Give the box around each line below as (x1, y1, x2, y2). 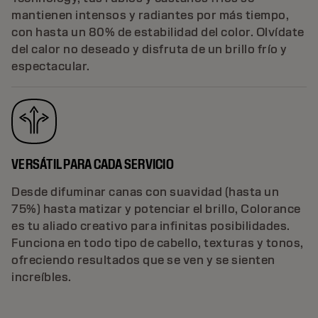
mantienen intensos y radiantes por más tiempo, (11, 7, 289, 23)
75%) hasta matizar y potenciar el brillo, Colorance (11, 201, 301, 216)
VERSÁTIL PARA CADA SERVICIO (11, 155, 174, 172)
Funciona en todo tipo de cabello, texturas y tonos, (11, 235, 304, 251)
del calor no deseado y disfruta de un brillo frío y (11, 41, 287, 57)
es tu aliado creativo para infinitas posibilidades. (11, 218, 290, 234)
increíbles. (11, 269, 72, 285)
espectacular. (11, 58, 90, 74)
